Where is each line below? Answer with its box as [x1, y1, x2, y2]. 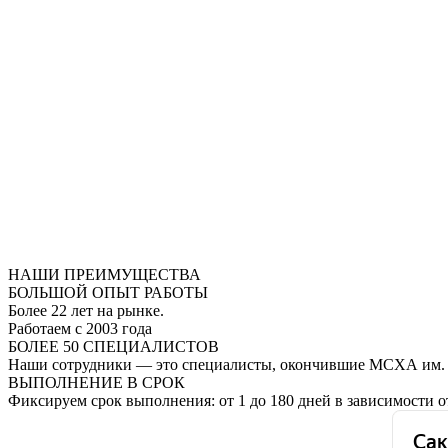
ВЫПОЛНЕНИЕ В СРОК [8, 373, 185, 391]
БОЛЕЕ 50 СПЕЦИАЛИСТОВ [8, 337, 219, 355]
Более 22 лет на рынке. [8, 301, 164, 319]
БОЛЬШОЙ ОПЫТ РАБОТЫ [8, 283, 208, 301]
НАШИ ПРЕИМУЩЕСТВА [8, 265, 201, 283]
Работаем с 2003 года [8, 319, 152, 337]
